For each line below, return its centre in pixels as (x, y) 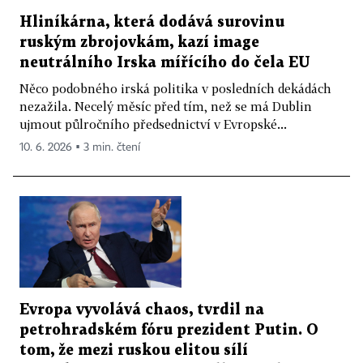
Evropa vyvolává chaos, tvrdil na (142, 310)
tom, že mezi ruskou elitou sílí (134, 350)
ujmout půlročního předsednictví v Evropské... (153, 124)
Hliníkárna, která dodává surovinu (152, 23)
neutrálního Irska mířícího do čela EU (164, 63)
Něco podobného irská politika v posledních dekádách (175, 89)
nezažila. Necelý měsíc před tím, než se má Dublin (166, 107)
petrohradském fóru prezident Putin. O (169, 330)
